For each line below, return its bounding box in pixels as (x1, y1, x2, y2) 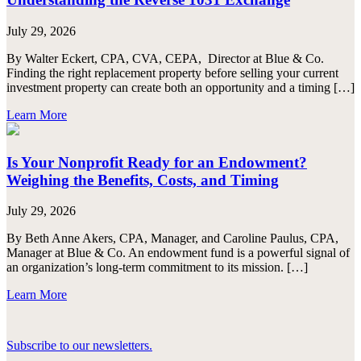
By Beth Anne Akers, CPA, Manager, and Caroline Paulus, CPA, (6, 231, 338, 246)
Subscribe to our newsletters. (6, 338, 152, 353)
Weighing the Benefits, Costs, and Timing (6, 171, 279, 189)
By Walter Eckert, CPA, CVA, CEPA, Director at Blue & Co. (6, 51, 324, 65)
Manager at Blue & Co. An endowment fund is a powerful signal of (6, 246, 350, 260)
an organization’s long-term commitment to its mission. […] (6, 260, 308, 275)
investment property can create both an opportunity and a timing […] (6, 80, 355, 94)
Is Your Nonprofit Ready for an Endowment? (6, 153, 307, 171)
